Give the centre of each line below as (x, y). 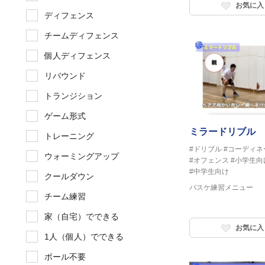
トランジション (73, 96)
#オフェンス (209, 161)
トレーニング (69, 136)
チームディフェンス (82, 36)
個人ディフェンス (77, 56)
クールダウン (69, 177)
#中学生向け (209, 172)
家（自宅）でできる (82, 217)
